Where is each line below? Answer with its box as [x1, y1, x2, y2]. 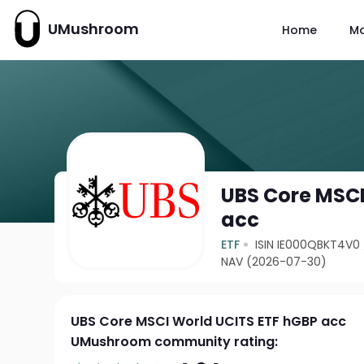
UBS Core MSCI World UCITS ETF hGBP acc [71, 312, 347, 331]
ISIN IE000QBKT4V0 [255, 236, 361, 253]
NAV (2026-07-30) [221, 253, 327, 270]
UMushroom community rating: [71, 332, 279, 351]
